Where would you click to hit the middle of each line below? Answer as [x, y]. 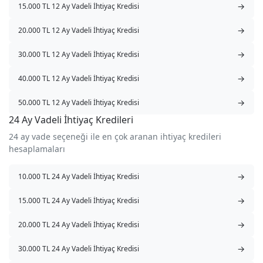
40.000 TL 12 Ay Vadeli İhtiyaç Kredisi [79, 78]
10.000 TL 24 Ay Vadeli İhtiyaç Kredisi [79, 176]
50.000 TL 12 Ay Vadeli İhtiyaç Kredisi [79, 102]
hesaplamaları [37, 149]
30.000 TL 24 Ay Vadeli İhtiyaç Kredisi [79, 248]
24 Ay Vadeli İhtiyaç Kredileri [71, 120]
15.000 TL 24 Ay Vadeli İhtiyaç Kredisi [79, 200]
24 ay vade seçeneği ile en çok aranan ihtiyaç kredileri [115, 137]
